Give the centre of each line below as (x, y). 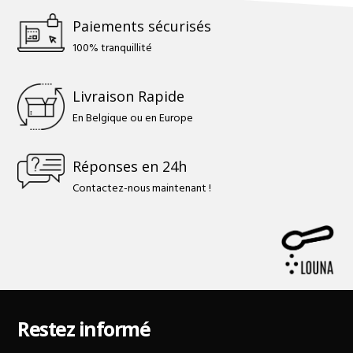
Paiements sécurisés (142, 26)
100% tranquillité (113, 48)
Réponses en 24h (130, 167)
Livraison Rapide (129, 97)
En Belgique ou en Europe (133, 118)
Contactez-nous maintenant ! (142, 188)
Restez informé (84, 328)
